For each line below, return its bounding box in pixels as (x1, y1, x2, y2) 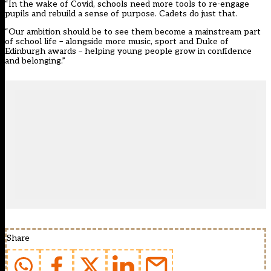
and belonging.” (5, 56, 65, 67)
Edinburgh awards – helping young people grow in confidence (5, 46, 252, 57)
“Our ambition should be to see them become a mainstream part (5, 27, 261, 38)
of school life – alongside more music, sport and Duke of (5, 36, 229, 47)
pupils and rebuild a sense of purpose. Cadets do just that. (5, 8, 237, 19)
